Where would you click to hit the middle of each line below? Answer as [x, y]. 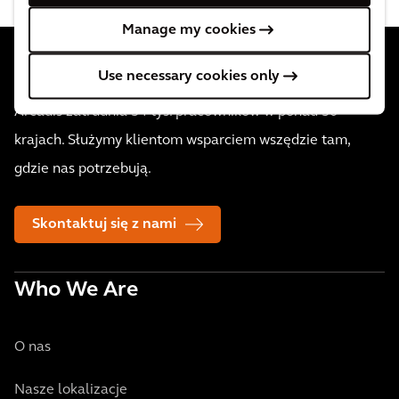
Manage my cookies [189, 29]
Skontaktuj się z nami [104, 224]
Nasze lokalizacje [71, 390]
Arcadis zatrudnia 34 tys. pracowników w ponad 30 [176, 112]
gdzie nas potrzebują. [83, 169]
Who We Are [76, 290]
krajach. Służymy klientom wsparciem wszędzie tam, [182, 141]
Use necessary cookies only [189, 76]
